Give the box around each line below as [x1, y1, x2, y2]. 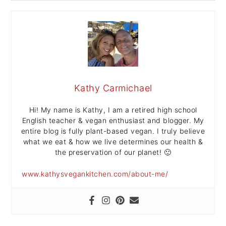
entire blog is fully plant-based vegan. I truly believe [21, 126, 205, 135]
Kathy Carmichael [74, 82, 152, 93]
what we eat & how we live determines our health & [23, 137, 203, 146]
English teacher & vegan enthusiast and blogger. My [22, 116, 204, 125]
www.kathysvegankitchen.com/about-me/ [22, 169, 168, 178]
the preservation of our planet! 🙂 [54, 147, 172, 156]
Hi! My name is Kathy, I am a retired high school [29, 105, 197, 114]
